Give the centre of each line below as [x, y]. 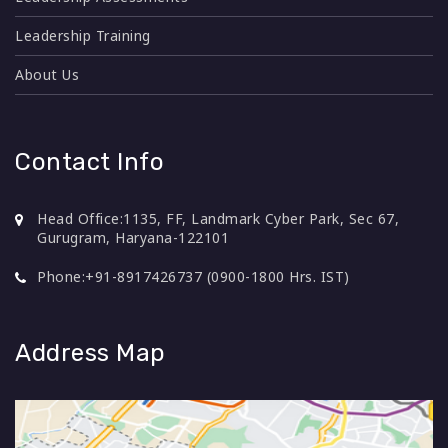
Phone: [61, 276]
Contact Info [89, 161]
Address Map [90, 352]
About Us [47, 74]
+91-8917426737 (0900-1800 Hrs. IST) [217, 276]
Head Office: [80, 218]
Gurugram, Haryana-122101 [133, 237]
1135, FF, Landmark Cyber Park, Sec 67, [261, 218]
